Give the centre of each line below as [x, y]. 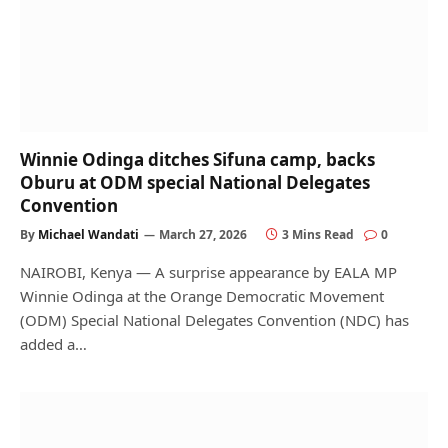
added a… [53, 343]
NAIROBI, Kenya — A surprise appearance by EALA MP [208, 271]
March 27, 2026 [203, 234]
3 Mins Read [318, 234]
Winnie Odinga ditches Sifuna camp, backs [197, 159]
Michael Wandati [88, 234]
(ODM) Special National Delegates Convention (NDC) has [214, 319]
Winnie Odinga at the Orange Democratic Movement [202, 295]
